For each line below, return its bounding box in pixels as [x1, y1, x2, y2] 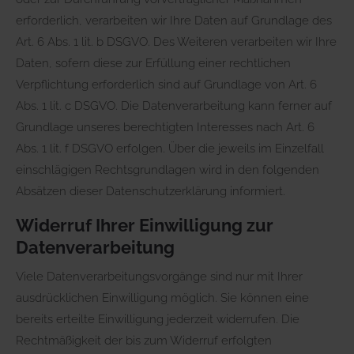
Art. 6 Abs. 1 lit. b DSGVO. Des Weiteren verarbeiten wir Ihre [16, 34, 337, 49]
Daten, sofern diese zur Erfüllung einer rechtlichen [16, 55, 291, 70]
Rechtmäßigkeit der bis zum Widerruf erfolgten [16, 333, 272, 348]
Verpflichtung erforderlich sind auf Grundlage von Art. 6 [16, 77, 317, 92]
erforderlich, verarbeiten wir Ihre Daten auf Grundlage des [16, 13, 332, 28]
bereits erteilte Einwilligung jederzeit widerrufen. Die [16, 311, 299, 326]
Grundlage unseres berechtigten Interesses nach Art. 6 [16, 119, 314, 134]
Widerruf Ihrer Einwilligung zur [16, 214, 273, 235]
